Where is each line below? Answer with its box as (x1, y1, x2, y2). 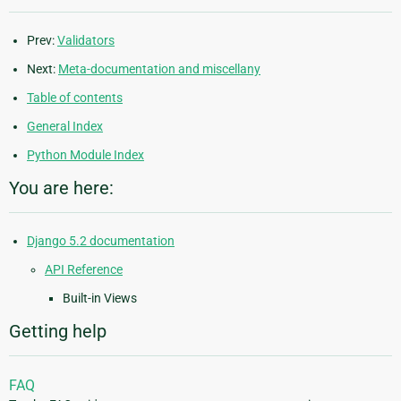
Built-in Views (63, 290, 137, 305)
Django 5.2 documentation (27, 233, 175, 248)
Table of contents (27, 90, 123, 105)
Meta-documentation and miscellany (58, 61, 260, 76)
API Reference (45, 261, 123, 277)
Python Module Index (27, 147, 144, 162)
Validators (57, 32, 115, 47)
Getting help (9, 320, 107, 342)
